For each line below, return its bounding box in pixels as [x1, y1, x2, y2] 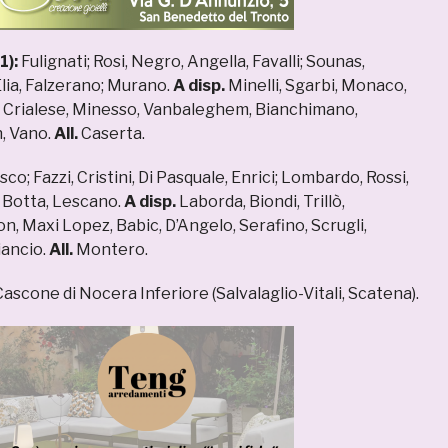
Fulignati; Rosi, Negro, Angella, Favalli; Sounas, [21, 52, 365, 72]
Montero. [73, 240, 148, 260]
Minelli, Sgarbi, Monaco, [225, 76, 407, 96]
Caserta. [78, 124, 145, 144]
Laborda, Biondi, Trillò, [176, 192, 345, 212]
